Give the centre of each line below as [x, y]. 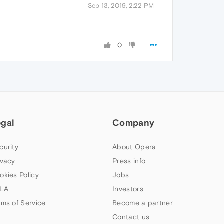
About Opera [134, 147]
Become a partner [143, 203]
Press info [129, 161]
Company [134, 122]
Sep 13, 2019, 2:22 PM [121, 6]
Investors [128, 189]
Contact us [131, 217]
